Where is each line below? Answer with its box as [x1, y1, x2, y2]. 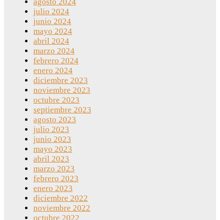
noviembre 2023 [33, 85, 90, 95]
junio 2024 [33, 17, 71, 27]
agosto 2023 [33, 115, 76, 125]
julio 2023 [33, 125, 69, 135]
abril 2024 [33, 36, 69, 46]
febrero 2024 [33, 56, 79, 66]
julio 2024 [33, 7, 69, 17]
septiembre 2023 [33, 105, 91, 115]
